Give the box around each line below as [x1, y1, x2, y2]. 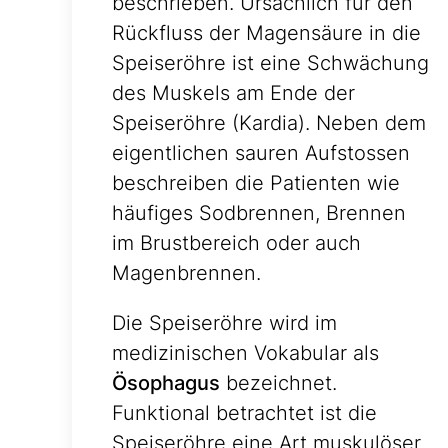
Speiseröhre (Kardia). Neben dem [112, 111, 426, 136]
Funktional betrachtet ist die [112, 401, 377, 426]
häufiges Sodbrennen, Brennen [112, 201, 406, 226]
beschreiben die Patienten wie [112, 171, 400, 196]
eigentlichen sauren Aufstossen [112, 141, 410, 166]
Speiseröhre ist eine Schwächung [112, 51, 429, 76]
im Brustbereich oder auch [112, 231, 361, 256]
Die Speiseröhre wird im [112, 311, 337, 336]
